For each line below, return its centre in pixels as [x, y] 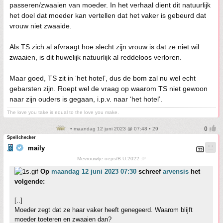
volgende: [30, 181]
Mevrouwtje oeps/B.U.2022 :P [111, 159]
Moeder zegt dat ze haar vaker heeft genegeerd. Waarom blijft [104, 210]
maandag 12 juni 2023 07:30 [94, 171]
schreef [150, 171]
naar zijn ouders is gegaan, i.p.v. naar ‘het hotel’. [86, 99]
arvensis [176, 171]
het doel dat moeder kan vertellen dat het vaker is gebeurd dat [108, 15]
